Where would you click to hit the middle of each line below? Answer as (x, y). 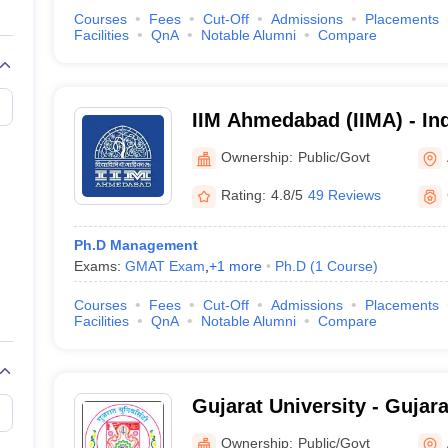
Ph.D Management (135, 245)
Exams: (99, 266)
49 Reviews (344, 195)
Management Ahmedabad (312, 146)
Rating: (243, 195)
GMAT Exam (164, 266)
